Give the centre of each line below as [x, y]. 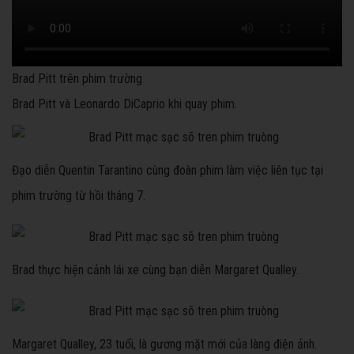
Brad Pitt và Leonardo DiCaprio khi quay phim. [124, 104]
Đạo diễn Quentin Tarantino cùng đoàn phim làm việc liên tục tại [168, 171]
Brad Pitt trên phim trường [77, 79]
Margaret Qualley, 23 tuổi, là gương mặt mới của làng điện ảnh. [164, 345]
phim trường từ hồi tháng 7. [79, 196]
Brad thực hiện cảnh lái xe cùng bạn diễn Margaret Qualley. [155, 270]
